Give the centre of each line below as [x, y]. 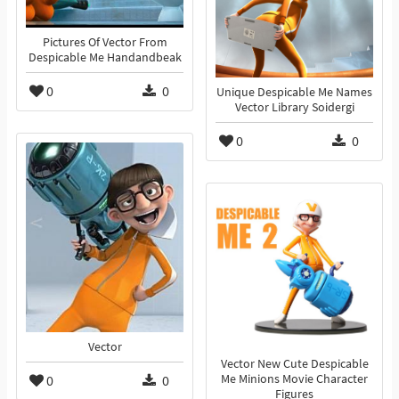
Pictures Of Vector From [105, 43]
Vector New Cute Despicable [294, 364]
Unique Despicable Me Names [294, 93]
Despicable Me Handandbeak [105, 58]
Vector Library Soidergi [294, 108]
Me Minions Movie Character [294, 379]
